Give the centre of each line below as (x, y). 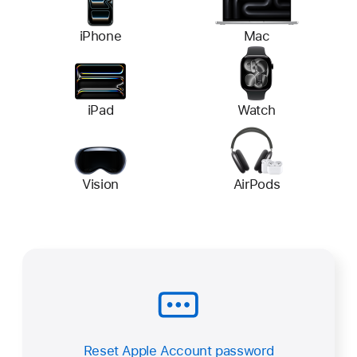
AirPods (257, 184)
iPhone (100, 36)
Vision (100, 184)
